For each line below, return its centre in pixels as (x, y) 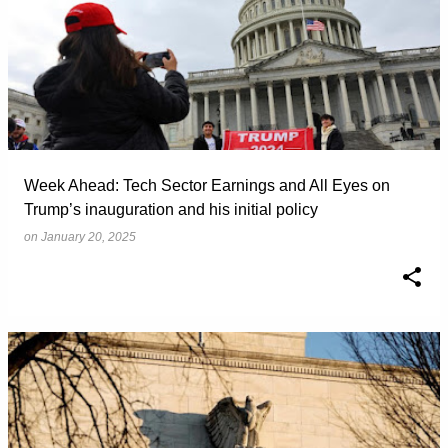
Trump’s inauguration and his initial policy (171, 209)
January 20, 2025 (88, 237)
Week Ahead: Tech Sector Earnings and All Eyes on (207, 185)
